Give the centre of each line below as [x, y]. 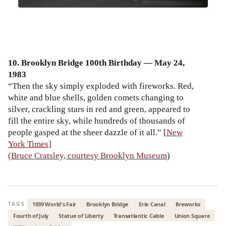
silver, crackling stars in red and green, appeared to [99, 109]
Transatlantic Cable [139, 215]
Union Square [192, 215]
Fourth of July [31, 215]
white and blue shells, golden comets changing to [96, 97]
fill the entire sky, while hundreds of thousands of [97, 121]
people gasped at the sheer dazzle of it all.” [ [87, 132]
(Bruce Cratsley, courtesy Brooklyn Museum [88, 155]
